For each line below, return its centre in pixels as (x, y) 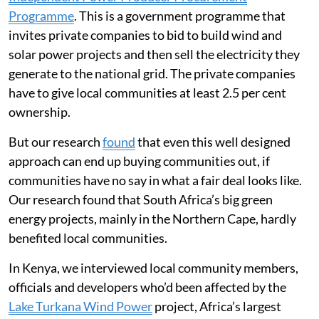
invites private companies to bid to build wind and (145, 35)
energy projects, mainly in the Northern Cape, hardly (152, 219)
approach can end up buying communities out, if (139, 161)
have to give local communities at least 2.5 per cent (147, 93)
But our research (56, 142)
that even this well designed (213, 142)
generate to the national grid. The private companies (152, 74)
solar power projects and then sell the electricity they (154, 54)
